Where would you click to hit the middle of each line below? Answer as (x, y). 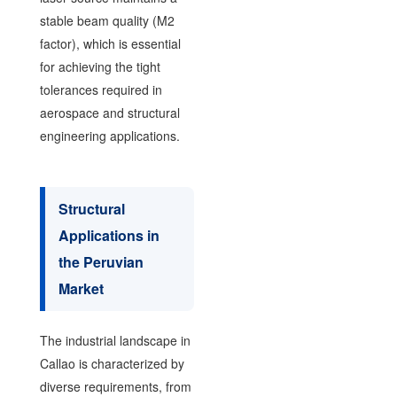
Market (81, 288)
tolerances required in (101, 89)
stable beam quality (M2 (107, 20)
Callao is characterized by (112, 363)
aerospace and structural (109, 112)
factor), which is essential (110, 43)
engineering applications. (109, 135)
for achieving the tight (100, 66)
